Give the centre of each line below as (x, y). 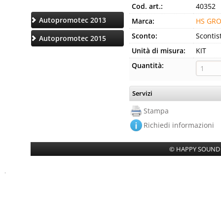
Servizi (142, 93)
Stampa (156, 111)
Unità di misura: (159, 51)
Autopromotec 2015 (73, 38)
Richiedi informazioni (179, 125)
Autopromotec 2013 (73, 20)
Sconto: (145, 36)
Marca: (143, 21)
